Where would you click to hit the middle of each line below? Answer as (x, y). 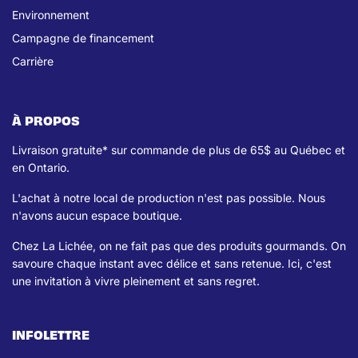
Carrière (33, 62)
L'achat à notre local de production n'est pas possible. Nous (169, 198)
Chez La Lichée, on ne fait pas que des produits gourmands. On (179, 246)
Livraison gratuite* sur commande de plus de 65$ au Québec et (179, 150)
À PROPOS (46, 120)
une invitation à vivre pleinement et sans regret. (136, 281)
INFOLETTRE (51, 334)
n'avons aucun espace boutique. (97, 216)
